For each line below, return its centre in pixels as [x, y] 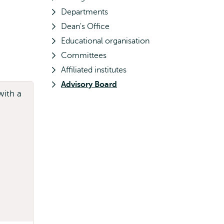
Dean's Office [85, 26]
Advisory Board [89, 84]
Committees [84, 55]
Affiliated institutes [94, 70]
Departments [84, 12]
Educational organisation [105, 41]
